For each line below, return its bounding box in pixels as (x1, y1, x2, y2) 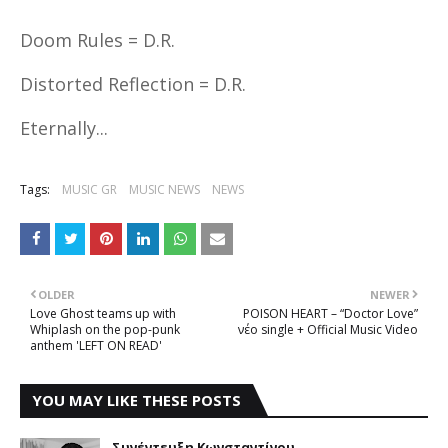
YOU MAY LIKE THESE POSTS (32, 390, 241, 410)
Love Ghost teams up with (30, 305, 176, 322)
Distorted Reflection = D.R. (20, 72, 246, 96)
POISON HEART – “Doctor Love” (243, 305, 418, 322)
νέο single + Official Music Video (238, 321, 418, 338)
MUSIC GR (62, 181, 117, 198)
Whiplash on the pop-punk (30, 321, 180, 338)
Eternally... (20, 116, 108, 140)
